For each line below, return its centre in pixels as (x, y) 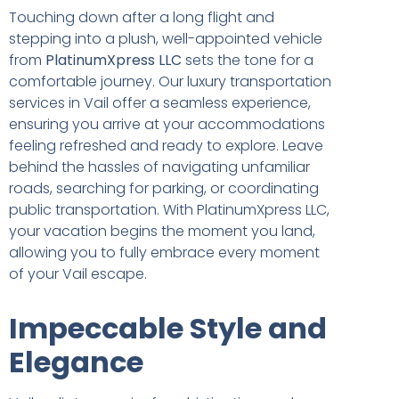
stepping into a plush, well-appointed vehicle (166, 38)
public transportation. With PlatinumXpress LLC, (169, 209)
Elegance (76, 362)
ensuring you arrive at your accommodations (167, 124)
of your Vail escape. (78, 273)
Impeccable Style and (168, 328)
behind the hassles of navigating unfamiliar (159, 167)
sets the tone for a (249, 60)
